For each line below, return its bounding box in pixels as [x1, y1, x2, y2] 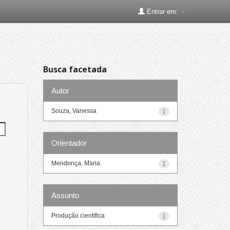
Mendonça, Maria [51, 159, 100, 167]
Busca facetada [43, 64, 107, 75]
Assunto [51, 190, 79, 200]
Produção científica [51, 212, 105, 219]
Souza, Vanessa [51, 107, 97, 114]
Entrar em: [145, 8, 180, 15]
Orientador [51, 138, 87, 147]
